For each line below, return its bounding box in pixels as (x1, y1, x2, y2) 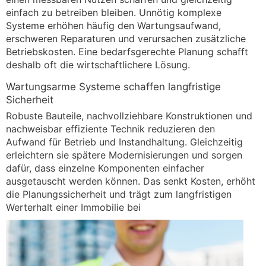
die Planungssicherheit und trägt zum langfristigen (6, 188, 232, 201)
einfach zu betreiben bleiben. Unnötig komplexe (6, 7, 221, 19)
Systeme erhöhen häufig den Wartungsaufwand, (6, 20, 221, 32)
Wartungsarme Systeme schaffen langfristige (6, 81, 221, 93)
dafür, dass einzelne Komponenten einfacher (6, 162, 204, 175)
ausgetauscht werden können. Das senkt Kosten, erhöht (6, 175, 255, 188)
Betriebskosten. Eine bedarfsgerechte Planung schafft (6, 46, 248, 58)
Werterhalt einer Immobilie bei (6, 201, 141, 214)
